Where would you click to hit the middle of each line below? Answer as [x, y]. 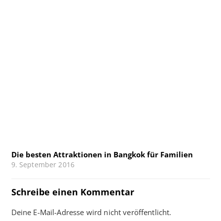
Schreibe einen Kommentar [74, 192]
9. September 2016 [43, 165]
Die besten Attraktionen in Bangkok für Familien [102, 155]
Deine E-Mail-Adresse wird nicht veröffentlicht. [91, 212]
